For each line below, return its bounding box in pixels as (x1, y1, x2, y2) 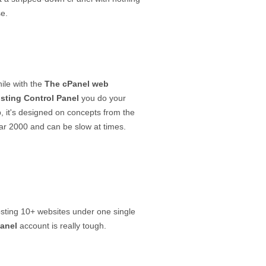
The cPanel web (45, 78, 109, 88)
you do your (79, 93, 126, 103)
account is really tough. (17, 220, 106, 230)
